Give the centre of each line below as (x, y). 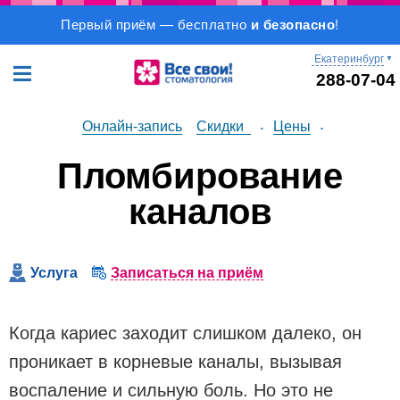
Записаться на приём (187, 271)
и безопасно (293, 24)
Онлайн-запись (132, 126)
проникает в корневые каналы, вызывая (175, 361)
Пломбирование (200, 175)
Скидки (220, 126)
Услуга (54, 271)
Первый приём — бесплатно (156, 24)
